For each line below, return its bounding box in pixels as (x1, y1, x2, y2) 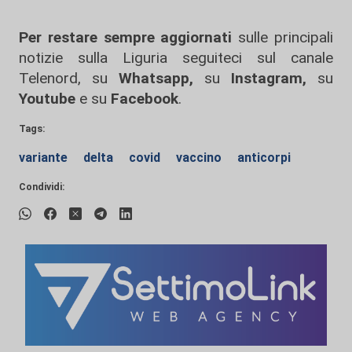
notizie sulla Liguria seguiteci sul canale (19, 49, 333, 67)
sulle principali (232, 28, 334, 46)
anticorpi (237, 150, 291, 165)
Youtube (19, 90, 75, 108)
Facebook (111, 90, 178, 108)
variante (19, 150, 71, 165)
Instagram (220, 69, 302, 87)
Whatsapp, (119, 69, 193, 87)
